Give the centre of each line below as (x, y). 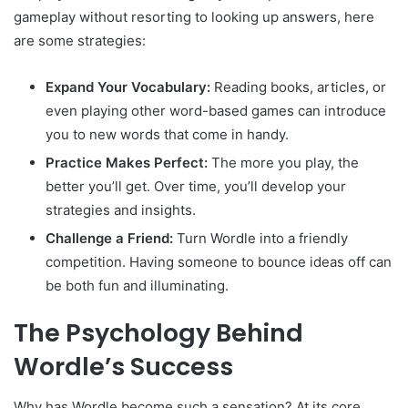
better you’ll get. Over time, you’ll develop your (196, 186)
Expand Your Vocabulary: (128, 87)
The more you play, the (283, 162)
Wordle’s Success (123, 366)
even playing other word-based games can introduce (216, 110)
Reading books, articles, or (298, 87)
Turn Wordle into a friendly (260, 238)
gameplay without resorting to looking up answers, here (194, 16)
